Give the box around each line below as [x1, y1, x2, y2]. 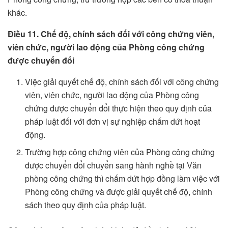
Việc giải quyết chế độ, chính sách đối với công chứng [25, 76, 219, 88]
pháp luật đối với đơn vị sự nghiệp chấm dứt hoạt [25, 116, 201, 128]
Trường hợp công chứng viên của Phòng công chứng [25, 146, 215, 158]
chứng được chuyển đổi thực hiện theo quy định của [25, 102, 212, 115]
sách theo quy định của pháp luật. [25, 199, 147, 211]
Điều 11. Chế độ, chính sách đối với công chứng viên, [8, 28, 214, 40]
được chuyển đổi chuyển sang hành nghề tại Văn [25, 159, 202, 172]
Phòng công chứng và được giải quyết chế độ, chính [25, 186, 213, 198]
